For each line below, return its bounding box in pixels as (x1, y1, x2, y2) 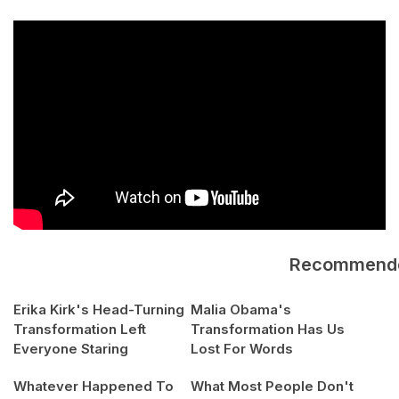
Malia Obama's (191, 301, 291, 319)
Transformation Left (13, 321, 146, 338)
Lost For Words (191, 340, 293, 358)
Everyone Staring (13, 340, 128, 358)
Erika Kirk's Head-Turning (13, 301, 184, 319)
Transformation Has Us (191, 321, 345, 338)
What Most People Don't (191, 378, 354, 395)
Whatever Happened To (13, 378, 174, 395)
